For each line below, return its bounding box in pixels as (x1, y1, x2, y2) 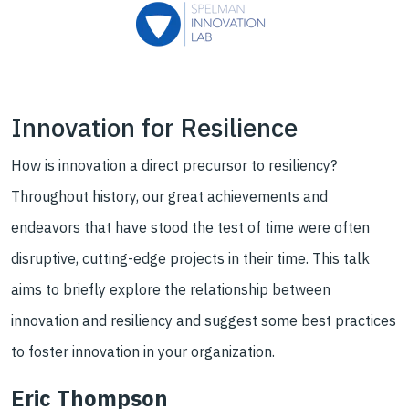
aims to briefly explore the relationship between (11, 279, 330, 299)
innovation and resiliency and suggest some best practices (11, 310, 396, 330)
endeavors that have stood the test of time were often (11, 217, 370, 236)
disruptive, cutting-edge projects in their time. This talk (11, 248, 370, 267)
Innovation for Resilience (11, 110, 298, 144)
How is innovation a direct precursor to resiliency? (11, 155, 337, 174)
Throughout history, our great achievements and (11, 186, 328, 205)
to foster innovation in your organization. (11, 341, 275, 361)
